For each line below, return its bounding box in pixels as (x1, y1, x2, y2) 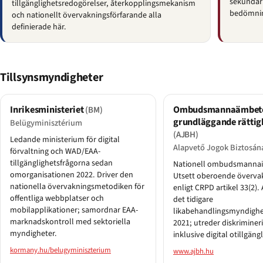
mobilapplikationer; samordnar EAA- (10, 204, 138, 217)
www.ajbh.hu (173, 246, 214, 257)
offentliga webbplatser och (10, 193, 104, 205)
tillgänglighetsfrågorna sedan (10, 157, 113, 170)
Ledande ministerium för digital (10, 134, 120, 146)
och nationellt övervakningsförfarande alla (12, 9, 161, 22)
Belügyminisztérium (10, 117, 82, 130)
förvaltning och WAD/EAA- (10, 146, 100, 158)
